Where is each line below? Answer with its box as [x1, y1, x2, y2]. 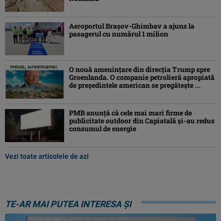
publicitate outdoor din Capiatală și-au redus [69, 116, 215, 126]
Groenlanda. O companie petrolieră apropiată [69, 72, 215, 82]
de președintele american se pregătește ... [69, 80, 201, 90]
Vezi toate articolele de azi [5, 152, 89, 161]
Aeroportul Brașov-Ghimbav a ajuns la [69, 21, 194, 31]
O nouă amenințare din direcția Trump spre [69, 64, 210, 74]
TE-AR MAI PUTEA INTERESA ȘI [5, 199, 131, 210]
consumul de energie [69, 124, 136, 134]
